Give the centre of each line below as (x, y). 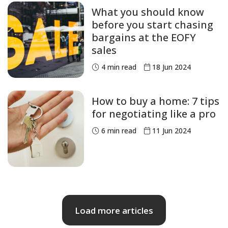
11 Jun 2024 (172, 131)
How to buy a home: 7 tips (155, 101)
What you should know (148, 12)
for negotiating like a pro (154, 114)
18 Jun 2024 (172, 67)
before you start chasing (152, 25)
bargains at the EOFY (144, 38)
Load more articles (114, 210)
